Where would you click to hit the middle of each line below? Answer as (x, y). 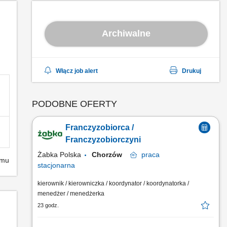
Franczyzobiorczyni (103, 140)
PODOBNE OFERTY (74, 104)
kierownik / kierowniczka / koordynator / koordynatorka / (113, 183)
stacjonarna (56, 165)
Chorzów (111, 155)
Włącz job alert (77, 71)
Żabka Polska (59, 155)
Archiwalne (126, 33)
